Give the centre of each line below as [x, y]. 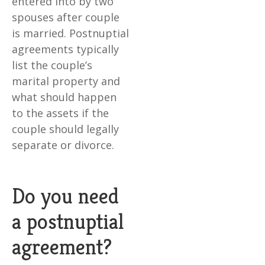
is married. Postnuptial [70, 33]
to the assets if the [60, 113]
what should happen [64, 97]
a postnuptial [68, 222]
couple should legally [65, 129]
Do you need [65, 196]
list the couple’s [52, 65]
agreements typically [65, 49]
